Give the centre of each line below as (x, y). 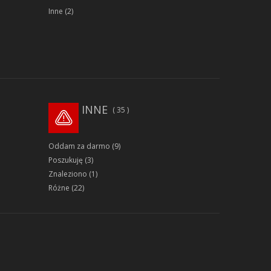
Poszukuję (65, 160)
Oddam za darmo (79, 146)
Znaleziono (67, 174)
